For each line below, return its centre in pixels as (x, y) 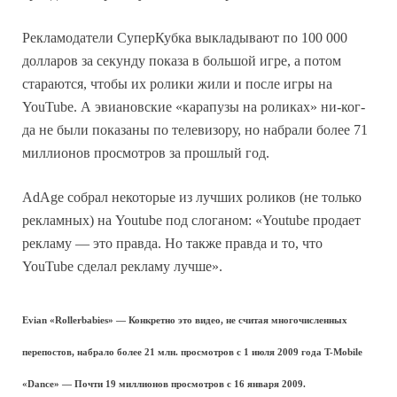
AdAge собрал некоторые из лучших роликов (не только (192, 198)
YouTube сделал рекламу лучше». (122, 267)
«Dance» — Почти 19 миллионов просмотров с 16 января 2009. (164, 385)
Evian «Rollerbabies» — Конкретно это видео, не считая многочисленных (185, 321)
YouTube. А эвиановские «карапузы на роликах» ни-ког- (194, 107)
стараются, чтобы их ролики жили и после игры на (177, 84)
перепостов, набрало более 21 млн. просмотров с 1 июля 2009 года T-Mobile (192, 353)
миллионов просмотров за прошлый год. (146, 153)
